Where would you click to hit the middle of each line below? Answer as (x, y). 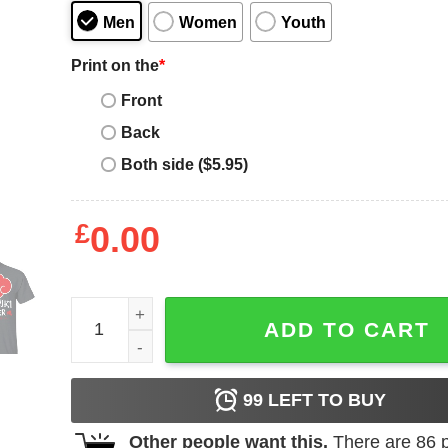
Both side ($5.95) (184, 164)
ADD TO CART (346, 329)
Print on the (114, 64)
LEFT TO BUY (324, 399)
